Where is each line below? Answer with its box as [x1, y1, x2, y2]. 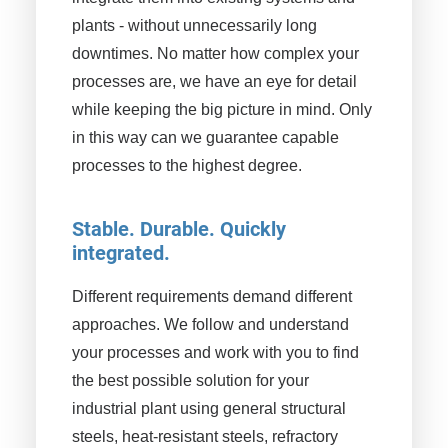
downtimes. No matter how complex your [72, 45, 359, 62]
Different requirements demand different [72, 288, 352, 305]
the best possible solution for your [72, 372, 309, 389]
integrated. [72, 241, 170, 265]
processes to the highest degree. [72, 157, 302, 174]
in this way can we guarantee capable [72, 129, 339, 146]
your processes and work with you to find [72, 344, 359, 361]
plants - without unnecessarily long [72, 17, 317, 34]
